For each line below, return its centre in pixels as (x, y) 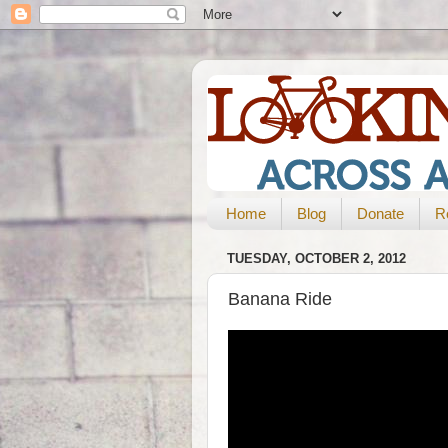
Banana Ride (280, 298)
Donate (380, 214)
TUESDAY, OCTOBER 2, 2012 (316, 259)
